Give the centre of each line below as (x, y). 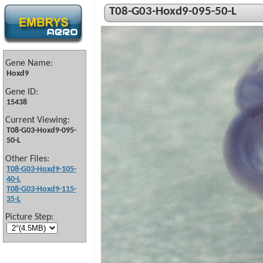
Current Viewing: (38, 121)
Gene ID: (22, 92)
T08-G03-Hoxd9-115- (41, 189)
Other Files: (27, 159)
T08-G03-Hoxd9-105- (41, 169)
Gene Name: (29, 64)
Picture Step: (29, 217)
